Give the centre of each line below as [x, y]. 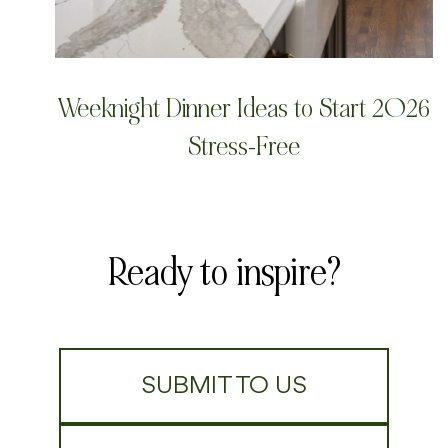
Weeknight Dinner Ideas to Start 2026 [244, 108]
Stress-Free [244, 146]
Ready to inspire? [224, 272]
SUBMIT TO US [224, 385]
